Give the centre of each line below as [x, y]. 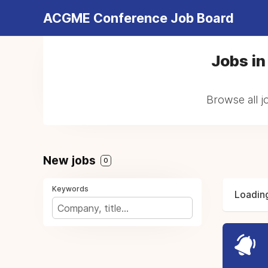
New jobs [71, 160]
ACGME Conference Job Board [138, 18]
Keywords [70, 189]
